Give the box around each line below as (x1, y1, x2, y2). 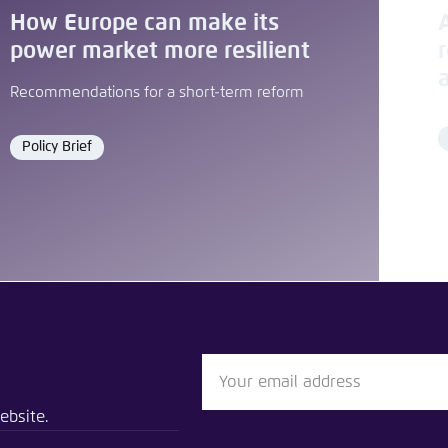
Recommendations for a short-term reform (9, 85, 304, 101)
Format (20, 146, 66, 161)
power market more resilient (9, 39, 310, 63)
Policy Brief (21, 139, 92, 154)
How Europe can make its (9, 11, 279, 35)
